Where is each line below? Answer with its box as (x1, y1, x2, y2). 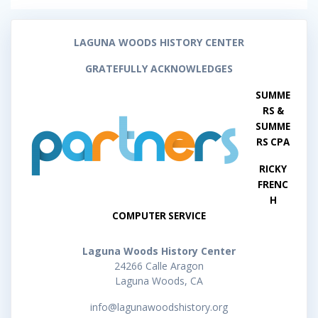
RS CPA (256, 136, 290, 149)
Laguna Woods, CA (115, 274, 203, 288)
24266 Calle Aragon (114, 259, 204, 273)
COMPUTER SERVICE (112, 209, 206, 223)
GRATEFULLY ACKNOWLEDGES (85, 62, 233, 76)
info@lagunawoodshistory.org (90, 300, 228, 314)
